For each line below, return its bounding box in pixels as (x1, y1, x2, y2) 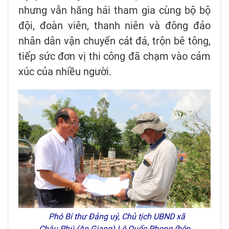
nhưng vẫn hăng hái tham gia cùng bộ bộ (18, 4, 211, 17)
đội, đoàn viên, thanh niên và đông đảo (18, 19, 211, 32)
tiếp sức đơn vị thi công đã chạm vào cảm (18, 50, 211, 63)
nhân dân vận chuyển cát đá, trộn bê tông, (18, 35, 211, 48)
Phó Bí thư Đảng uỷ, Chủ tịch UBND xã (44, 212, 185, 222)
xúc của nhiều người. (18, 65, 111, 78)
